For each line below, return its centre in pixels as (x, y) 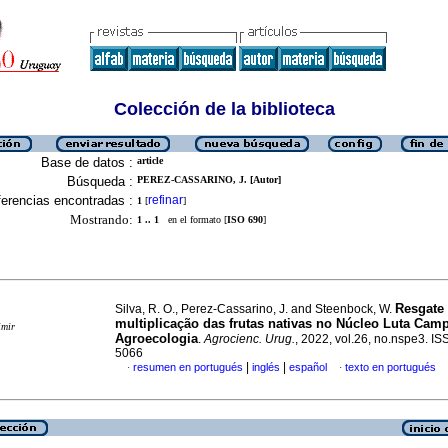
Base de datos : (87, 162)
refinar (165, 200)
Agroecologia (156, 338)
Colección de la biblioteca (224, 109)
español (308, 367)
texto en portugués (390, 367)
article (150, 160)
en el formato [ (193, 219)
